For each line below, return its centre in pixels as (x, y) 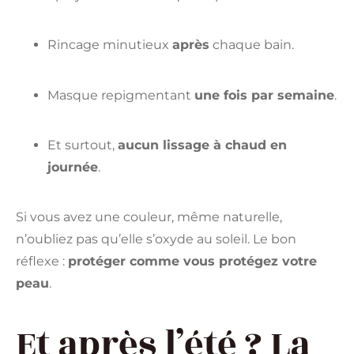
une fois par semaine (264, 95)
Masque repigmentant (121, 95)
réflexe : (42, 262)
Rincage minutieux (110, 45)
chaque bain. (252, 45)
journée (73, 167)
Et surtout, (83, 145)
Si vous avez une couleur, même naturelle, (149, 217)
